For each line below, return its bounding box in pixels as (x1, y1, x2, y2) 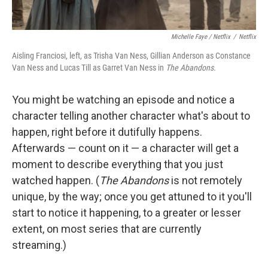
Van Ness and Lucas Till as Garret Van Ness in (12, 63, 166, 72)
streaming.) (12, 239, 66, 251)
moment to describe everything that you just (12, 158, 223, 170)
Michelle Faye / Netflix (171, 33, 230, 41)
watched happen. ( (12, 174, 99, 187)
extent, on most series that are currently (12, 223, 202, 235)
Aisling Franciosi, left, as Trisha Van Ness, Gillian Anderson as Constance (12, 51, 251, 60)
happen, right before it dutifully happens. (12, 126, 202, 138)
